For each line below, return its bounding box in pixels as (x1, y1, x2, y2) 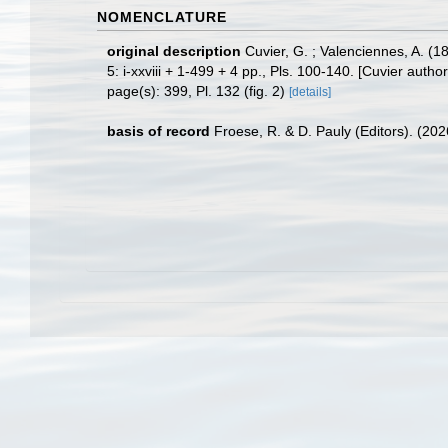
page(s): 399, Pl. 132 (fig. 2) (107, 83, 289, 99)
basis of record (107, 123, 210, 139)
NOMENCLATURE (97, 9, 227, 25)
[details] (289, 85, 331, 99)
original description (107, 43, 241, 59)
